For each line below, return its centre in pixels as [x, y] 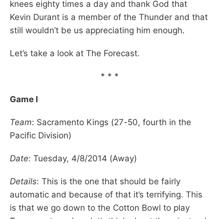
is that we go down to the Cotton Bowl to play [100, 208]
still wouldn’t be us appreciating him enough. [97, 30]
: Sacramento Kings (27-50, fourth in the [111, 122]
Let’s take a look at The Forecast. [75, 53]
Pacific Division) [41, 135]
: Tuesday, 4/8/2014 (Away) [83, 158]
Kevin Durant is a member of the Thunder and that [109, 17]
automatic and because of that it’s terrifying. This [106, 194]
